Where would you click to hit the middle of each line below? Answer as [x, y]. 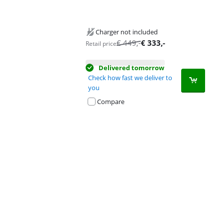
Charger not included [127, 32]
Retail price [101, 43]
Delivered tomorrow [131, 67]
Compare [111, 101]
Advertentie [27, 129]
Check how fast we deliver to [130, 77]
